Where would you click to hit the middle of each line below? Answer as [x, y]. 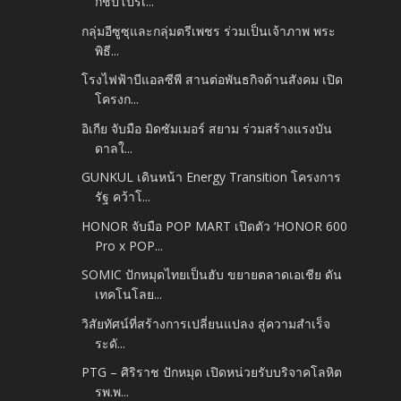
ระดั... [111, 343]
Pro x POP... [129, 245]
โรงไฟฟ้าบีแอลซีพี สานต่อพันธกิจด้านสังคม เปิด [213, 80]
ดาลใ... [114, 148]
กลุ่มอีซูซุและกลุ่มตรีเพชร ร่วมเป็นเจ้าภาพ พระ [209, 30]
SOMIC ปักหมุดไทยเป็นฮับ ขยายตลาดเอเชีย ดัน [212, 275]
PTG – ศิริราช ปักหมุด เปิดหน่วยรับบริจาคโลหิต [212, 372]
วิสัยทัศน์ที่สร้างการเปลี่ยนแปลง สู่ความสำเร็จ [206, 323]
